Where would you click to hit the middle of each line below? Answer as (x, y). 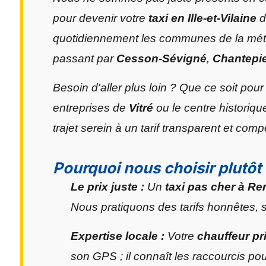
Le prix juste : (107, 187)
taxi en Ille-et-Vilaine (202, 18)
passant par (85, 58)
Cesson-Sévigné (161, 58)
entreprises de (91, 108)
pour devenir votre (101, 18)
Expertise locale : (118, 236)
